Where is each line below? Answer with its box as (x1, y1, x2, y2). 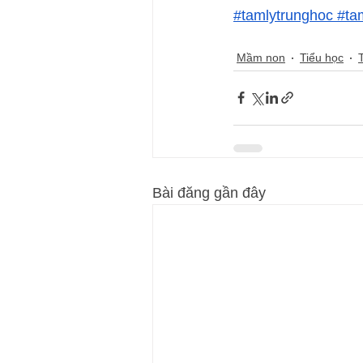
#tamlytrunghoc (233, 6, 333, 23)
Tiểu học (300, 51, 344, 65)
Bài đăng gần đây (152, 184, 266, 201)
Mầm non (237, 51, 285, 65)
